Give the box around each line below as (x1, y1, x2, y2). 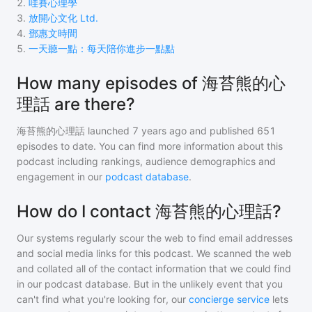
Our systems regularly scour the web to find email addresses (17, 232, 292, 244)
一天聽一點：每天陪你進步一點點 (29, 42, 175, 54)
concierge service (189, 293, 270, 305)
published (207, 125, 254, 136)
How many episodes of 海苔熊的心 (17, 73, 286, 93)
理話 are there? (17, 94, 135, 114)
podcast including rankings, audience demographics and (17, 155, 276, 167)
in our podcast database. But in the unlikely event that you (17, 278, 283, 290)
